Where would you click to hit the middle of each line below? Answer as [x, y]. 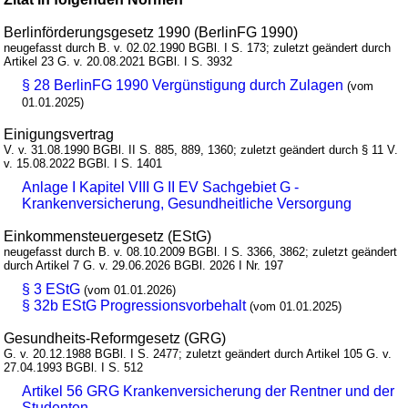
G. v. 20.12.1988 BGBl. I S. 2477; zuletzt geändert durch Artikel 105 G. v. [198, 353]
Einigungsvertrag [59, 134]
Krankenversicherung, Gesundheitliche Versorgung [187, 203]
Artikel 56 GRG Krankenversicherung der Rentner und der [209, 391]
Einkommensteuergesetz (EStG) [108, 236]
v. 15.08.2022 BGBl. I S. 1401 [83, 163]
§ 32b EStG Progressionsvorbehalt [134, 305]
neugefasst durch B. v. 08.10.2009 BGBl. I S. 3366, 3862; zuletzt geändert [201, 251]
